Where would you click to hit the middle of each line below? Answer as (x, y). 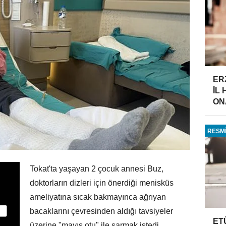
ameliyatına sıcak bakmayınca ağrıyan (98, 197)
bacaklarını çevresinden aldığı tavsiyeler (101, 211)
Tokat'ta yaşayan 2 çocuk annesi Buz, (97, 168)
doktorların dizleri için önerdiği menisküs (102, 183)
